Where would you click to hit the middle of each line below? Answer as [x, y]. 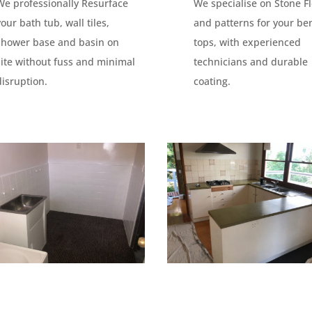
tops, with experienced [247, 42]
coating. [212, 81]
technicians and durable [250, 61]
